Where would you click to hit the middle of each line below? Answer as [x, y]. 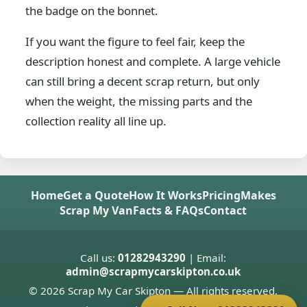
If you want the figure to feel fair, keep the [135, 41]
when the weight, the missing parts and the [139, 101]
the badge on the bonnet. [92, 11]
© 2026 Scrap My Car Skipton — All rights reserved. [153, 291]
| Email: [206, 258]
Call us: [99, 258]
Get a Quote [96, 195]
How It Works [165, 195]
